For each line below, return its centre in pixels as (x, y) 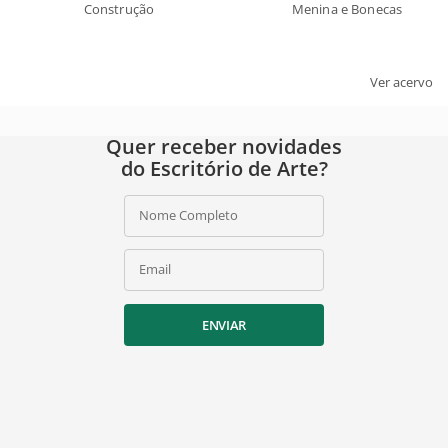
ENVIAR (224, 325)
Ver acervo (401, 82)
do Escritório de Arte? (224, 169)
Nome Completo (188, 215)
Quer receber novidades (224, 147)
